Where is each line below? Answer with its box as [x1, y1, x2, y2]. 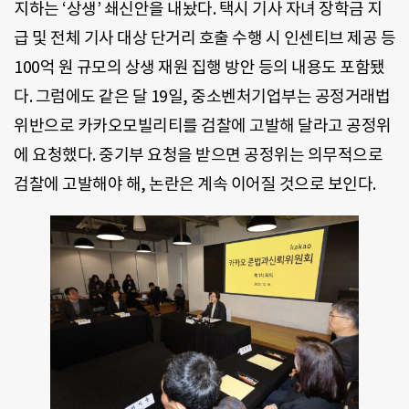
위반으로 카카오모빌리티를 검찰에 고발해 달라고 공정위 [14, 115, 392, 137]
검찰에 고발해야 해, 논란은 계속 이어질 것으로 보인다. [14, 173, 376, 195]
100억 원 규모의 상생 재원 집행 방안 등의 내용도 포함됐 [14, 57, 385, 79]
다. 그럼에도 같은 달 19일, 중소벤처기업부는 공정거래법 [14, 86, 390, 108]
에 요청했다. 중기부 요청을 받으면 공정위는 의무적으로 [14, 144, 383, 166]
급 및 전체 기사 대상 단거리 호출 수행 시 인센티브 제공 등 [14, 27, 395, 49]
